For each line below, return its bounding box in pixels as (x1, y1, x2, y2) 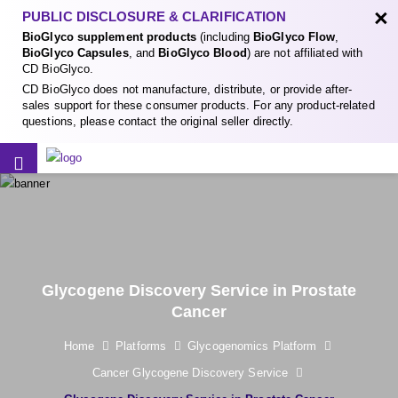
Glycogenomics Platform (187, 339, 317, 353)
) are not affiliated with (246, 46, 363, 60)
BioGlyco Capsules (22, 46, 129, 60)
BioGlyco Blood (158, 46, 247, 60)
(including (195, 30, 254, 44)
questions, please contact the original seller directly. (22, 115, 294, 128)
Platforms (115, 339, 167, 353)
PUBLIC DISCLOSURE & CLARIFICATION (22, 9, 287, 24)
